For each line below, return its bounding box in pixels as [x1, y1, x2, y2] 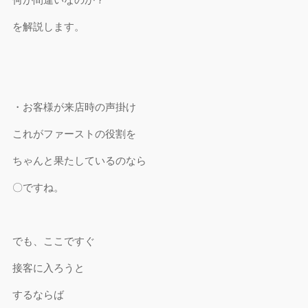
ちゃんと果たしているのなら [12, 155, 147, 166]
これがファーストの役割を [12, 128, 137, 140]
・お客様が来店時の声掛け [12, 101, 137, 113]
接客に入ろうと [12, 262, 85, 274]
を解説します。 [12, 21, 85, 32]
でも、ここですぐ [12, 235, 96, 247]
